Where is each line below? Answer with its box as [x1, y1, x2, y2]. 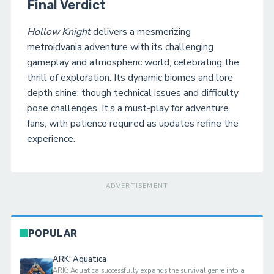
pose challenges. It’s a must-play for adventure [27, 101, 229, 115]
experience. [27, 131, 75, 146]
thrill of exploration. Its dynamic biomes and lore [27, 70, 233, 84]
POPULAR [28, 227, 78, 239]
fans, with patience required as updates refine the [27, 116, 239, 130]
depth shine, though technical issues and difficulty [27, 86, 239, 100]
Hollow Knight [27, 24, 91, 39]
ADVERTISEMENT [105, 181, 169, 190]
